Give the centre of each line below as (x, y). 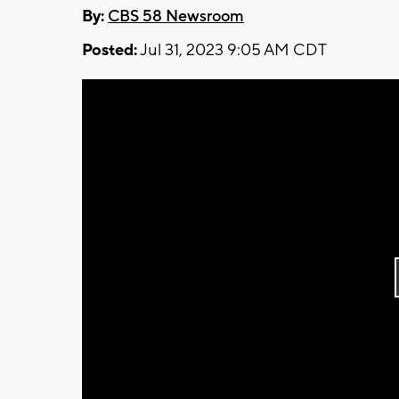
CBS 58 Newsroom (176, 16)
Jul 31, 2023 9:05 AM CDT (232, 50)
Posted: (110, 50)
